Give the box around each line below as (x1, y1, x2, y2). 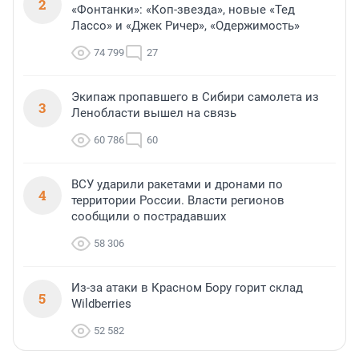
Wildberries (71, 296, 131, 312)
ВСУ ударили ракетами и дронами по (71, 177, 283, 192)
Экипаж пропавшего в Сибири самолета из (71, 90, 319, 105)
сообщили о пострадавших (71, 209, 226, 224)
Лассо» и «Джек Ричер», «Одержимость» (71, 18, 300, 34)
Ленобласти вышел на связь (71, 106, 236, 121)
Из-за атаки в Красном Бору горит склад (71, 280, 303, 296)
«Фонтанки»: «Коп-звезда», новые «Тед (71, 2, 295, 18)
